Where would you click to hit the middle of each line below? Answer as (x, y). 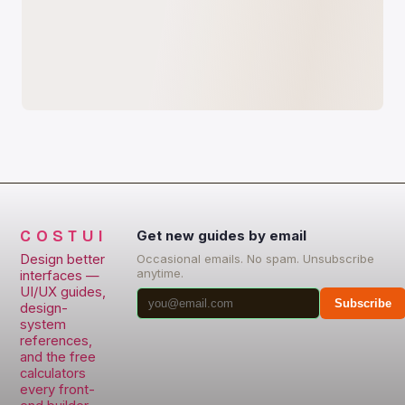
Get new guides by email (222, 235)
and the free (58, 357)
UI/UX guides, (63, 292)
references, (57, 341)
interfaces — (60, 276)
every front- (58, 390)
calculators (53, 373)
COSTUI (64, 236)
